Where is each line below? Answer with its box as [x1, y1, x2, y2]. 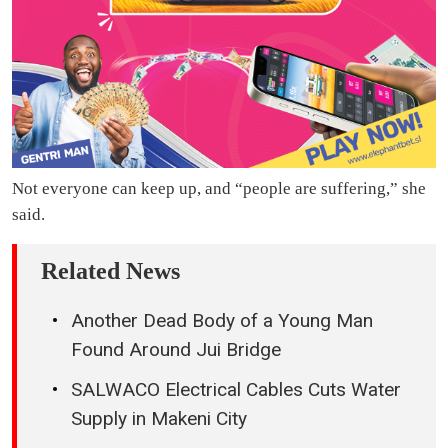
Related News [41, 258, 180, 285]
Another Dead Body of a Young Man [71, 309, 373, 333]
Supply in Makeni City [71, 406, 247, 430]
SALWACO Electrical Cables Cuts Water [71, 377, 401, 401]
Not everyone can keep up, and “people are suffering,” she [12, 179, 426, 199]
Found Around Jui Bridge [71, 338, 281, 362]
